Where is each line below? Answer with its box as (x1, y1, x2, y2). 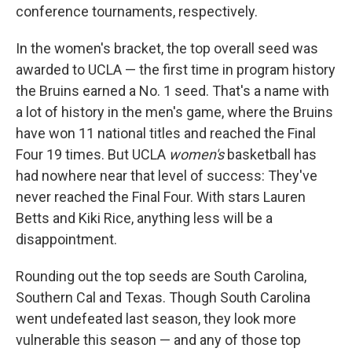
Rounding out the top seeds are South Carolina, (16, 268, 306, 284)
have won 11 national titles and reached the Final (16, 125, 316, 141)
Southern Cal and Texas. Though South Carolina (16, 289, 310, 306)
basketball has (227, 146, 317, 163)
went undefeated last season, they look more (16, 310, 296, 327)
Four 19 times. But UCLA (16, 146, 169, 163)
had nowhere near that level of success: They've (16, 167, 317, 184)
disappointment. (16, 231, 117, 247)
